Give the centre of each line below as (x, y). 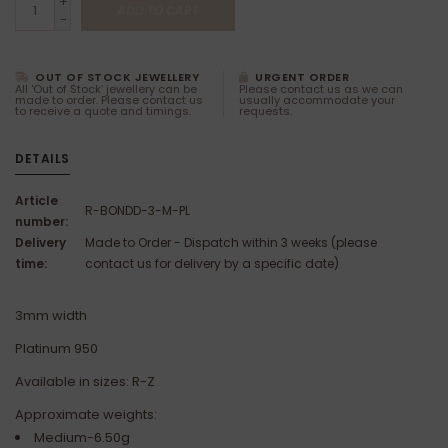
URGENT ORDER (300, 77)
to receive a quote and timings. (103, 111)
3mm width (51, 315)
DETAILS (42, 158)
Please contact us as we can (321, 89)
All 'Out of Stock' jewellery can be (106, 89)
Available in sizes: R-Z (85, 381)
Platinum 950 (59, 348)
